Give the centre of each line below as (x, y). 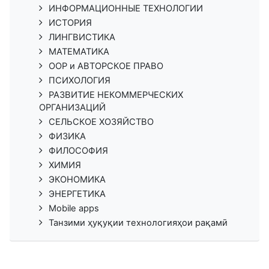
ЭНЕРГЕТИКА (77, 194)
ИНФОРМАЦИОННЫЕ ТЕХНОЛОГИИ (126, 8)
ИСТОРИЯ (70, 23)
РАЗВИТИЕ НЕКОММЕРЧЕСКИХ (116, 95)
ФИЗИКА (67, 136)
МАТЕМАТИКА (79, 51)
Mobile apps (74, 208)
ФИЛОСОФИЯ (78, 150)
